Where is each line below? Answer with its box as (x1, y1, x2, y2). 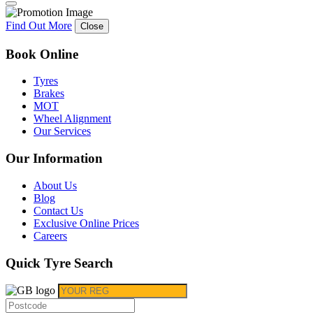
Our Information (6, 151, 103, 166)
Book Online (6, 46, 78, 61)
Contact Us (34, 204, 83, 217)
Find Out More (6, 20, 72, 32)
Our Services (34, 125, 91, 138)
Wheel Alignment (34, 112, 111, 125)
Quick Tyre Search (6, 255, 113, 270)
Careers (34, 229, 67, 242)
